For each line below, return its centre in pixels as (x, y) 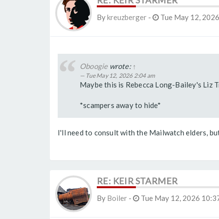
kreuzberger (127, 17)
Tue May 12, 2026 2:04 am (120, 76)
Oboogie (94, 66)
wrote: (120, 66)
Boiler (117, 198)
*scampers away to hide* (120, 105)
